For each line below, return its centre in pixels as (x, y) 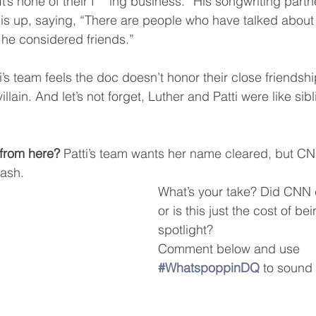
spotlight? (186, 230)
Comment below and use (231, 249)
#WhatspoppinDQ (209, 268)
